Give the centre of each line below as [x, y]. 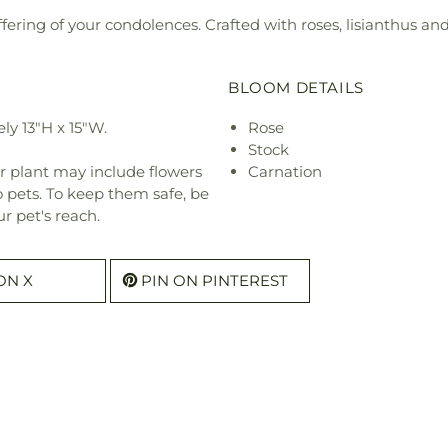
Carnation [285, 171]
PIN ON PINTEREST [214, 280]
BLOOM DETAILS [296, 87]
